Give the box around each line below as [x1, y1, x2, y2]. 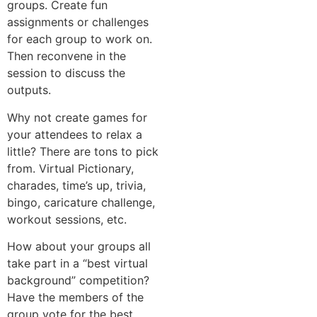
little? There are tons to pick [7, 144, 158, 158]
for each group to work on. [7, 32, 152, 47]
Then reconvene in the [7, 49, 126, 64]
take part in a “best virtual [7, 256, 148, 271]
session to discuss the [7, 66, 125, 81]
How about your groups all [7, 239, 151, 254]
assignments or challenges [7, 15, 149, 30]
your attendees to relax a [7, 127, 142, 142]
